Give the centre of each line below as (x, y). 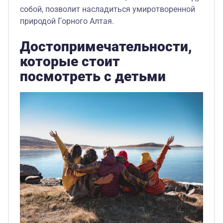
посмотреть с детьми (93, 76)
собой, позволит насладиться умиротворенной (108, 9)
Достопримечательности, (106, 47)
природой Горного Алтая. (67, 21)
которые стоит (70, 61)
